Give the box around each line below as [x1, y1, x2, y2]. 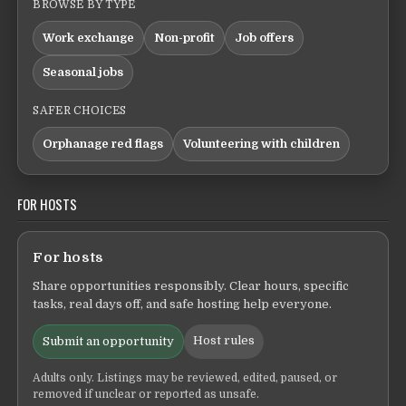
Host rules [193, 333, 256, 347]
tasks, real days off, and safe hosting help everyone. [33, 296, 333, 311]
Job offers [235, 30, 295, 44]
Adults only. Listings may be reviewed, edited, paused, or [33, 371, 338, 384]
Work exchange [43, 30, 135, 44]
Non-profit [154, 30, 216, 44]
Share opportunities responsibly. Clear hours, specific [33, 278, 350, 293]
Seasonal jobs [43, 64, 124, 79]
